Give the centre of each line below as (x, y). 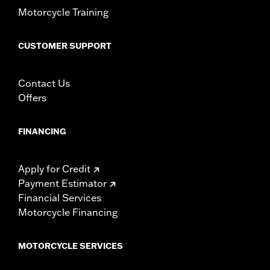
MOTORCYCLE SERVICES (71, 246)
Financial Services (60, 197)
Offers (32, 97)
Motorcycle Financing (68, 212)
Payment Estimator (62, 183)
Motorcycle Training (63, 12)
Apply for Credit (54, 168)
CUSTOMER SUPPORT (65, 46)
